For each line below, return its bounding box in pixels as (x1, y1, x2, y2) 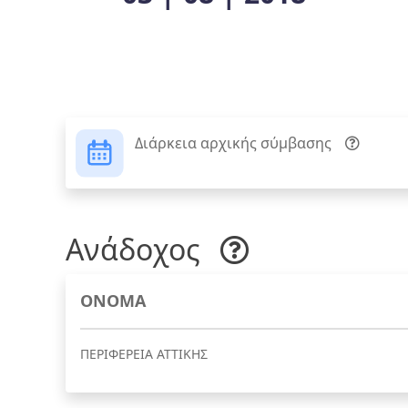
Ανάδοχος (66, 229, 207, 270)
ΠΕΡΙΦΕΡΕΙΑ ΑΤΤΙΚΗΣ (80, 345, 208, 363)
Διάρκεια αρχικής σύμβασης (135, 133, 331, 154)
